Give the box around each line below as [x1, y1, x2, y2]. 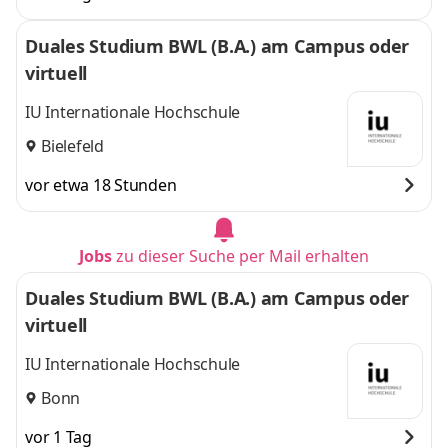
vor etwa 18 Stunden [25, 174, 177, 196]
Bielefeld [41, 134, 104, 157]
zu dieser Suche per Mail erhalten [116, 245, 369, 267]
